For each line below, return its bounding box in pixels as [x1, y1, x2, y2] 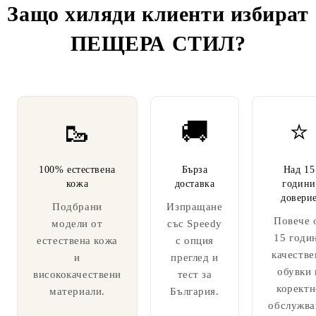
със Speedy [167, 217, 222, 229]
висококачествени [33, 268, 121, 280]
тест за [177, 268, 212, 280]
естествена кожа [37, 234, 118, 246]
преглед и [171, 251, 219, 263]
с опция [176, 234, 214, 246]
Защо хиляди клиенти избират [7, 1, 309, 25]
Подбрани [52, 200, 102, 212]
